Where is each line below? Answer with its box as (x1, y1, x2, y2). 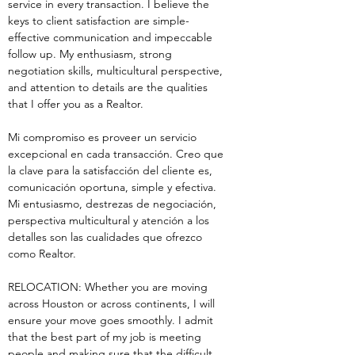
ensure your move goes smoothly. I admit (8, 313, 216, 327)
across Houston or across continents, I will (8, 296, 218, 311)
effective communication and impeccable (8, 30, 216, 44)
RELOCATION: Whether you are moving (8, 280, 211, 294)
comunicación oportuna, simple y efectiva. (8, 180, 219, 194)
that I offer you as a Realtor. (8, 97, 143, 111)
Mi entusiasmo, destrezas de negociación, (8, 197, 219, 211)
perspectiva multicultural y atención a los (8, 213, 212, 227)
